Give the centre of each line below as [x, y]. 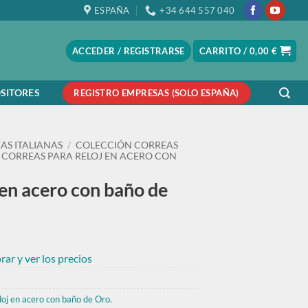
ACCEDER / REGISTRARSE [128, 51]
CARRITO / [224, 51]
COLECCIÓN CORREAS [127, 145]
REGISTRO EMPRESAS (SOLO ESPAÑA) [156, 92]
